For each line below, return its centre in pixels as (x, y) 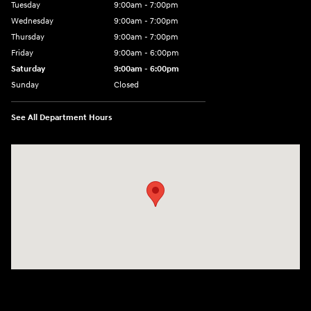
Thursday (28, 37)
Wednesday (32, 21)
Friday (22, 53)
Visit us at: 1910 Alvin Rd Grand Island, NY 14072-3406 (124, 151)
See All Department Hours (62, 117)
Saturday (28, 69)
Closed (126, 85)
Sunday (25, 85)
